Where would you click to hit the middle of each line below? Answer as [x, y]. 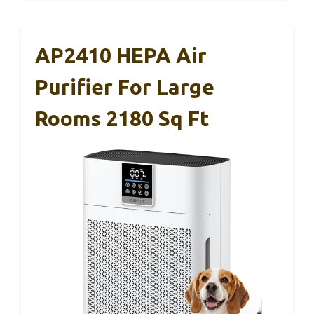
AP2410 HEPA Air [121, 55]
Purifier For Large [125, 87]
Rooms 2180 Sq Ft [122, 118]
